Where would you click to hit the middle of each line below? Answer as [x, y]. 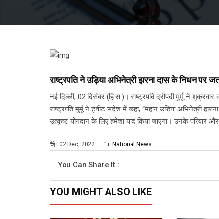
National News [131, 144]
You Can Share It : [88, 165]
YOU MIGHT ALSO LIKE [101, 192]
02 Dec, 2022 [77, 144]
